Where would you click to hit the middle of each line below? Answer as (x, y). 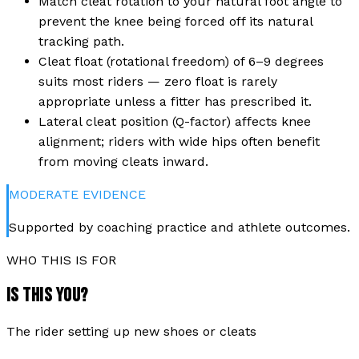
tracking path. (81, 41)
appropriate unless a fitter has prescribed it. (175, 101)
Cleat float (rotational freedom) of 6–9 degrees (181, 61)
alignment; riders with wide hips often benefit (179, 141)
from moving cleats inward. (123, 161)
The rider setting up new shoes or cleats (131, 332)
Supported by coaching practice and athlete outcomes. (179, 227)
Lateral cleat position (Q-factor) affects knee (175, 121)
